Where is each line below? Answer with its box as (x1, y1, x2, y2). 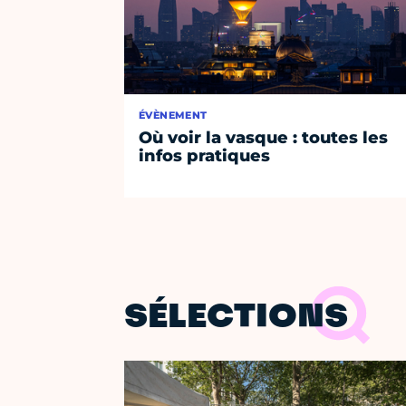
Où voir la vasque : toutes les (139, 128, 389, 149)
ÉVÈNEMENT (139, 109, 208, 122)
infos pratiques (139, 146, 271, 167)
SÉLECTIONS (124, 303, 348, 335)
